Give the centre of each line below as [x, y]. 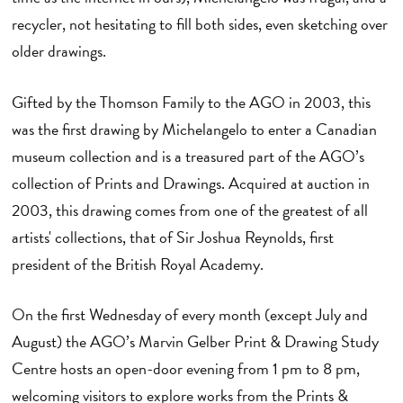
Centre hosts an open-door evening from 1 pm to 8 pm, [185, 369]
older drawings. [60, 51]
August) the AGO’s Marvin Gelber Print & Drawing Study [195, 342]
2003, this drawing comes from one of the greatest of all [189, 210]
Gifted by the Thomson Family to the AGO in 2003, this [191, 102]
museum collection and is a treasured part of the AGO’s [188, 156]
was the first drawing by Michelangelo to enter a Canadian [194, 129]
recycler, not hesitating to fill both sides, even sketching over [199, 24]
